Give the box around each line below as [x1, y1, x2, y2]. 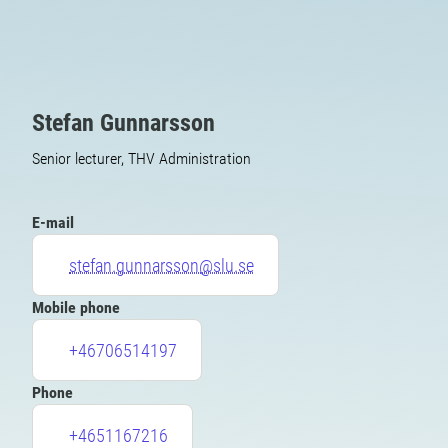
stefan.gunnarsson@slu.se [69, 254, 254, 276]
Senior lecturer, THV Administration [32, 149, 251, 168]
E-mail [32, 213, 74, 232]
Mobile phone [32, 298, 120, 317]
